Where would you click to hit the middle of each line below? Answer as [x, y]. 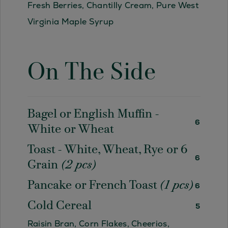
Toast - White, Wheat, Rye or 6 [107, 150]
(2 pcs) [78, 166]
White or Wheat [70, 130]
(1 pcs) [176, 186]
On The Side [92, 74]
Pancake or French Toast [93, 186]
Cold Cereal [59, 206]
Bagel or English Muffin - [93, 115]
